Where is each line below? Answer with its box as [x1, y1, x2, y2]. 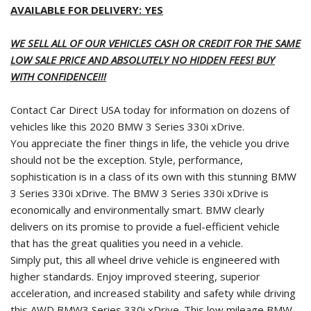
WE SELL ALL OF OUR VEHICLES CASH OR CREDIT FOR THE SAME [10, 36, 301, 51]
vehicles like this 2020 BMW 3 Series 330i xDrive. [10, 119, 244, 134]
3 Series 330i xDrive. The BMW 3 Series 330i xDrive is [10, 186, 269, 201]
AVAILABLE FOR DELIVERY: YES [10, 3, 163, 17]
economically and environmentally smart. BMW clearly [10, 203, 264, 217]
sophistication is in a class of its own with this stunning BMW [10, 169, 296, 184]
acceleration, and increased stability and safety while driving [10, 286, 296, 301]
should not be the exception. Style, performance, [10, 153, 243, 167]
